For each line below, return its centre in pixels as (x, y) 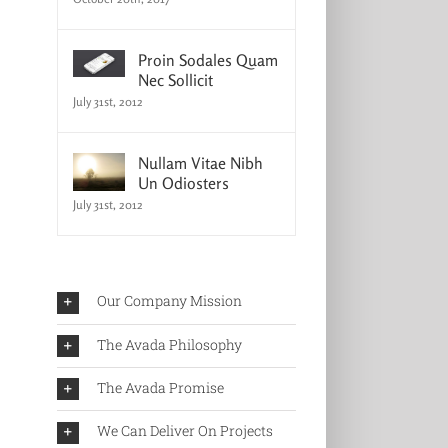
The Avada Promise (160, 388)
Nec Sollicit (175, 80)
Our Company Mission (169, 301)
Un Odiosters (183, 183)
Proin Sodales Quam (207, 60)
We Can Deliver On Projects (184, 431)
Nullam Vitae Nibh (200, 163)
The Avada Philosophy (169, 344)
